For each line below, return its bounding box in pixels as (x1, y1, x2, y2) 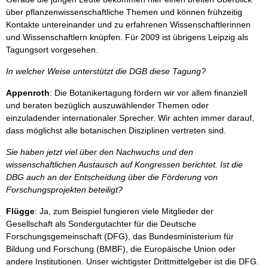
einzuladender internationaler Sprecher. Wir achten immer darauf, (6, 113, 254, 123)
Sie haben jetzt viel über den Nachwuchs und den (6, 147, 193, 157)
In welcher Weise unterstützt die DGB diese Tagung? (6, 66, 206, 76)
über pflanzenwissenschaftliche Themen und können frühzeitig (6, 7, 242, 17)
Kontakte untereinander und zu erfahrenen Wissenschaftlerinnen (6, 20, 251, 29)
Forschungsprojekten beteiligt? (6, 185, 123, 194)
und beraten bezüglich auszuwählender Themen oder (6, 100, 209, 110)
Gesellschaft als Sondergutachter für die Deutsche (6, 219, 196, 229)
